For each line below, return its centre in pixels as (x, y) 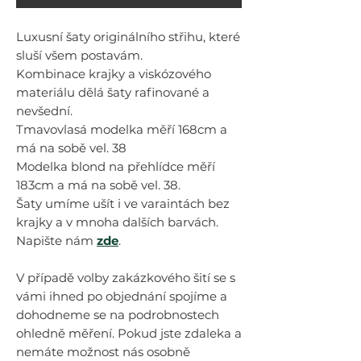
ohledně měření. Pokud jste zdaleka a (129, 333)
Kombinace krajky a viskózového (114, 74)
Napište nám (56, 241)
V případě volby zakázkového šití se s (126, 278)
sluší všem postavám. (79, 55)
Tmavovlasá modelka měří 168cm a (122, 129)
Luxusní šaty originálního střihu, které (128, 37)
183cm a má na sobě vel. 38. (98, 185)
